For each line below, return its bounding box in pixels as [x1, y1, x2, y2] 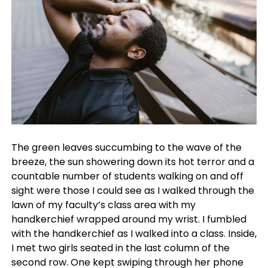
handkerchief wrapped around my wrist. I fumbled [11, 212, 246, 226]
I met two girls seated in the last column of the [11, 240, 230, 255]
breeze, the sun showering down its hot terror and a [11, 154, 254, 169]
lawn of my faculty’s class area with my [11, 197, 196, 212]
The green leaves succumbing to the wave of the [11, 140, 242, 154]
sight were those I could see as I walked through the [11, 183, 254, 197]
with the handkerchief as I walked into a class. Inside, [11, 226, 257, 240]
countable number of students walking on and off [11, 169, 243, 183]
